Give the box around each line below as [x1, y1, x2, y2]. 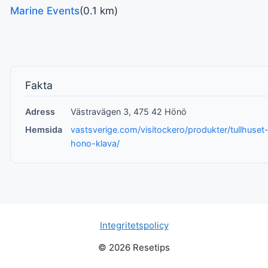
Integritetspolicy [99, 219, 169, 231]
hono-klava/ [71, 138, 120, 149]
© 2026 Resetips [98, 241, 170, 253]
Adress [25, 106, 55, 117]
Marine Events [10, 5, 80, 17]
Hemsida [25, 124, 62, 135]
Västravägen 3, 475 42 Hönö [71, 106, 187, 117]
